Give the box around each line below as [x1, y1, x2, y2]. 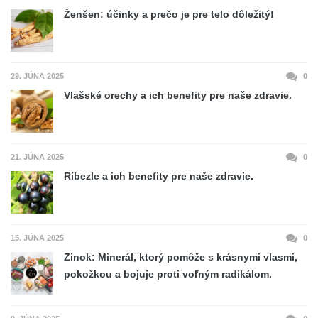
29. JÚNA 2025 [11, 71, 64, 80]
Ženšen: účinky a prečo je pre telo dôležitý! [64, 8, 274, 20]
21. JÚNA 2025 [11, 152, 64, 161]
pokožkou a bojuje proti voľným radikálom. [64, 268, 272, 280]
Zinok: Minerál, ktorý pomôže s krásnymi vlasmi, [64, 251, 297, 263]
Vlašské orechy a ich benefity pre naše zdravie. [64, 89, 292, 101]
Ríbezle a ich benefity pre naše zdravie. [64, 170, 253, 182]
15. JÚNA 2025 [11, 233, 64, 242]
